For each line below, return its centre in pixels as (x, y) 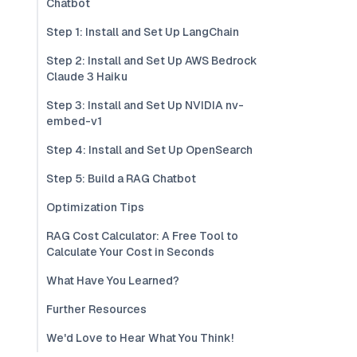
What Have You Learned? (113, 280)
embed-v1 (74, 121)
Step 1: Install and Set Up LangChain (143, 32)
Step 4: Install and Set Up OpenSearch (149, 150)
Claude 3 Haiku (87, 76)
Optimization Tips (95, 207)
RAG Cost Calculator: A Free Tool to (142, 236)
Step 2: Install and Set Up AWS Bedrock (152, 61)
